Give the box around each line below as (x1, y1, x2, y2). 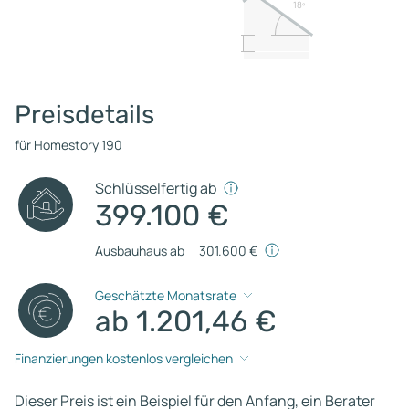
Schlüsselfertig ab (95, 177, 217, 198)
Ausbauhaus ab (95, 241, 185, 259)
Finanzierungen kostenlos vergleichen (15, 350, 233, 368)
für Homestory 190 (15, 135, 122, 153)
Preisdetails (15, 99, 154, 130)
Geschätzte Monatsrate (95, 287, 237, 305)
